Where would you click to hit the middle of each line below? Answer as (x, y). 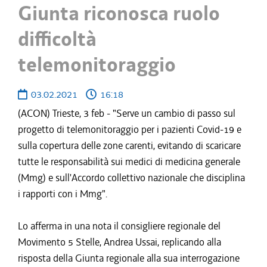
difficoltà (57, 39)
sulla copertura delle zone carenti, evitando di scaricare (129, 145)
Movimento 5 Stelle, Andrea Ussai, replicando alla (119, 242)
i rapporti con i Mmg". (63, 194)
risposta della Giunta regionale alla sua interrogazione (129, 258)
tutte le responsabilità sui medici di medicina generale (129, 162)
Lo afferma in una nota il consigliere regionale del (119, 226)
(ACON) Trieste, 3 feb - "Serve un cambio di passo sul (127, 113)
